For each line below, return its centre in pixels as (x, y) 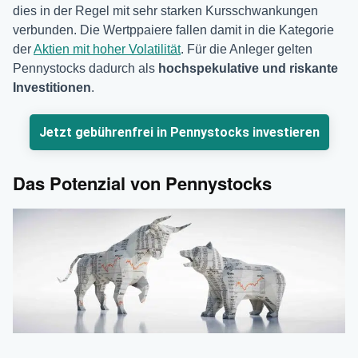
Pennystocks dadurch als (86, 68)
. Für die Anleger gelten (247, 49)
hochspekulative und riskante (248, 68)
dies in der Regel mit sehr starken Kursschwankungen (165, 10)
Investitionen (52, 87)
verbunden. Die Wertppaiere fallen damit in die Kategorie (173, 30)
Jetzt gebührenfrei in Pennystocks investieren (179, 132)
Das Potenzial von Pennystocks (142, 183)
